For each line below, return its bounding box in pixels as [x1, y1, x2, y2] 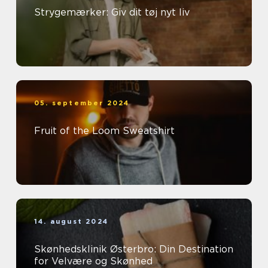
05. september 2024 [34, 98, 130, 107]
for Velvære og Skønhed [34, 255, 153, 267]
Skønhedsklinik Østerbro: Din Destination [34, 243, 233, 255]
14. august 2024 [34, 217, 108, 226]
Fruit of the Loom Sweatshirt [34, 124, 175, 136]
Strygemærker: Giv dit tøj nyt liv [34, 6, 190, 18]
